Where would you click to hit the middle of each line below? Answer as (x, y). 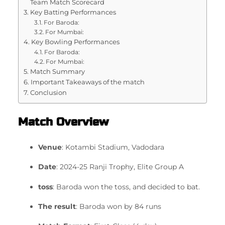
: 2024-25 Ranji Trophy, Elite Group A (120, 167)
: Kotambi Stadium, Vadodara (113, 147)
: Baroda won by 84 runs (119, 206)
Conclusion (48, 92)
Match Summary (57, 71)
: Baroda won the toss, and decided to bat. (126, 187)
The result (57, 206)
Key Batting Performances (73, 12)
